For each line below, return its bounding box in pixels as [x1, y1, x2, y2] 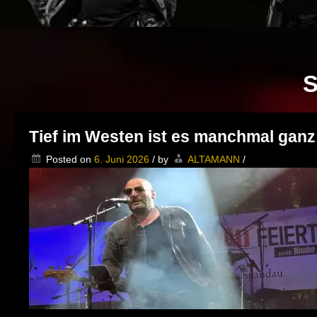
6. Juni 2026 [94, 154, 149, 166]
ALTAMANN [188, 154, 240, 166]
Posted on [46, 154, 94, 166]
